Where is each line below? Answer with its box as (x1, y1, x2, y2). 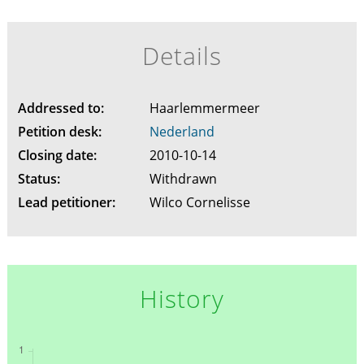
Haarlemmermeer (149, 99, 263, 117)
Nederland (149, 123, 214, 141)
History (139, 282, 225, 315)
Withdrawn (149, 170, 220, 188)
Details (141, 39, 223, 72)
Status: (17, 170, 60, 188)
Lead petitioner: (17, 193, 115, 211)
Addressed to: (17, 99, 104, 117)
